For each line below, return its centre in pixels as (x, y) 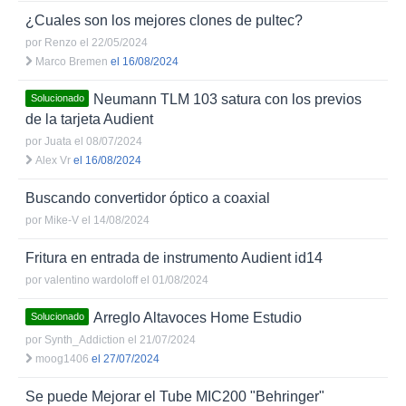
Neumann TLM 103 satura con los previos (227, 99)
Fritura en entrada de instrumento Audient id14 (174, 258)
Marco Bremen (72, 62)
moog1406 (62, 359)
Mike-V (62, 220)
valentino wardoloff (91, 280)
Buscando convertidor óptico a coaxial (148, 198)
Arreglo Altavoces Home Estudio (198, 318)
